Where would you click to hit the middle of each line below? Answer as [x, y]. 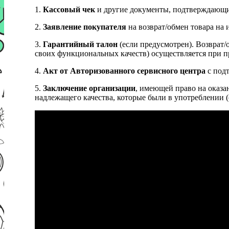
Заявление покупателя [85, 27]
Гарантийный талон [80, 44]
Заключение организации [89, 88]
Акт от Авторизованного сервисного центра [124, 71]
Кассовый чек [69, 10]
